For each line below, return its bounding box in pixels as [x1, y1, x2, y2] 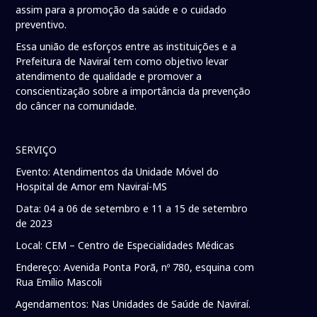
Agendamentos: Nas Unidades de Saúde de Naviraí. [16, 297, 251, 311]
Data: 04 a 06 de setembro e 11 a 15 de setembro [16, 202, 248, 216]
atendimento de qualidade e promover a [16, 69, 202, 83]
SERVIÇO [16, 143, 57, 157]
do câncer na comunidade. [16, 99, 137, 113]
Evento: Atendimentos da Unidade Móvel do [16, 165, 219, 179]
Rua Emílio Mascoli [16, 275, 103, 289]
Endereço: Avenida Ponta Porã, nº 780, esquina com [16, 260, 255, 275]
